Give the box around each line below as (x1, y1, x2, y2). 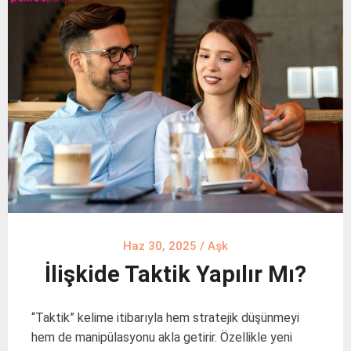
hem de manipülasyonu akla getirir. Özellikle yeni (31, 330, 292, 346)
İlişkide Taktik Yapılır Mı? (45, 261, 306, 288)
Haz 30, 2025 (123, 239, 197, 254)
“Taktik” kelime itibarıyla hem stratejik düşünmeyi (31, 310, 299, 326)
